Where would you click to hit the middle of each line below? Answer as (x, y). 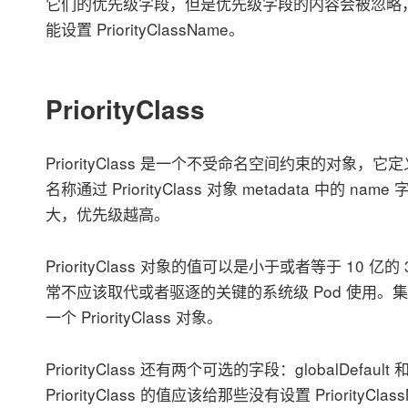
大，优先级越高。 (107, 214)
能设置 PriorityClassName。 (144, 29)
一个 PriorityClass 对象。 (133, 316)
